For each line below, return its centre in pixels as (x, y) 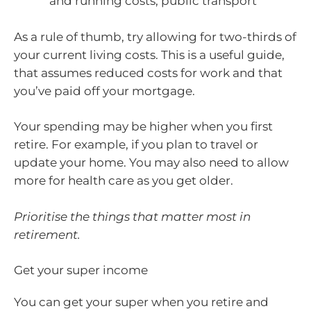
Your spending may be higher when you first (143, 127)
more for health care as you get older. (124, 181)
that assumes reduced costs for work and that (148, 73)
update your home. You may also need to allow (151, 163)
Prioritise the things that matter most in (132, 216)
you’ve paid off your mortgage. (104, 91)
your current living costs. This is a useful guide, (149, 54)
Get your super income (81, 270)
